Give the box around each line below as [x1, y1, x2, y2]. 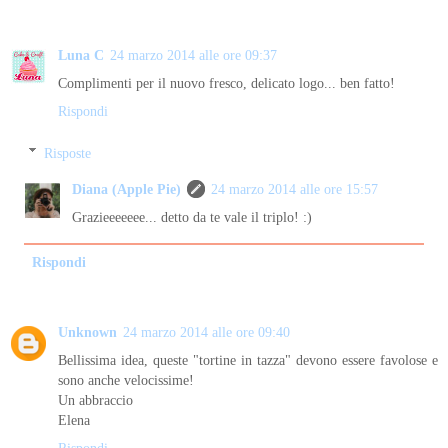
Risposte [44, 144, 92, 161]
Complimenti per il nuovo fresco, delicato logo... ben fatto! [58, 75, 395, 92]
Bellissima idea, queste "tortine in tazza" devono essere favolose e [58, 351, 438, 368]
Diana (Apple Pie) [72, 180, 182, 197]
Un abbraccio [58, 391, 133, 408]
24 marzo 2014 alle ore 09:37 [110, 47, 277, 64]
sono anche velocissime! [58, 371, 194, 388]
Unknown [58, 323, 117, 340]
